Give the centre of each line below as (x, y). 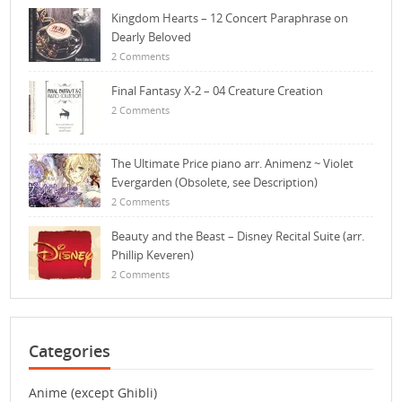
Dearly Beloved (152, 37)
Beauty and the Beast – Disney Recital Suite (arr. (238, 236)
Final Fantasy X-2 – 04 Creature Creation (218, 91)
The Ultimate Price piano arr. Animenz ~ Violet (233, 164)
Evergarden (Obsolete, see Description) (215, 183)
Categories (70, 351)
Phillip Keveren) (153, 255)
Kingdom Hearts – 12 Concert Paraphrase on (230, 18)
